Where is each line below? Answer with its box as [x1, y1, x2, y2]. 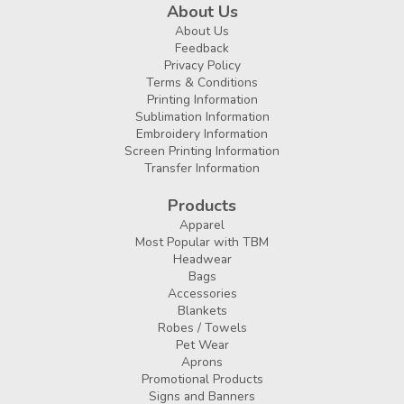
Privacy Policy [163, 57, 241, 75]
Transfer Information [144, 160, 260, 178]
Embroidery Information [136, 125, 268, 143]
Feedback [175, 40, 229, 58]
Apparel [179, 216, 225, 234]
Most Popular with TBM [135, 234, 269, 252]
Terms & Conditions [146, 74, 258, 92]
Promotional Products [141, 371, 263, 389]
